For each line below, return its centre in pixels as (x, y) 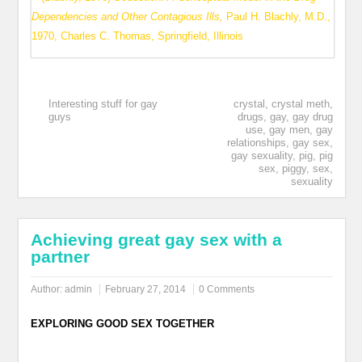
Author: (48, 289)
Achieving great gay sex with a (157, 240)
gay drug (312, 117)
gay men (289, 130)
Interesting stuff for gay (103, 104)
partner (61, 257)
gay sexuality (261, 156)
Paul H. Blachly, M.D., (279, 17)
